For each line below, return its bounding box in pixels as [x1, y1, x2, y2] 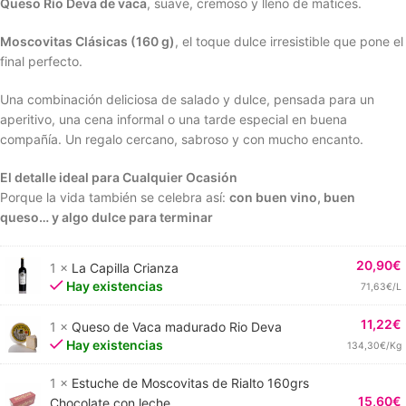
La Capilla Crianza [72, 259, 179, 275]
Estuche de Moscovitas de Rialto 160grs [72, 375, 309, 391]
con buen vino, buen [229, 189, 355, 205]
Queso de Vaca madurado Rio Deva [72, 318, 282, 334]
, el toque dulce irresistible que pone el [175, 34, 403, 49]
